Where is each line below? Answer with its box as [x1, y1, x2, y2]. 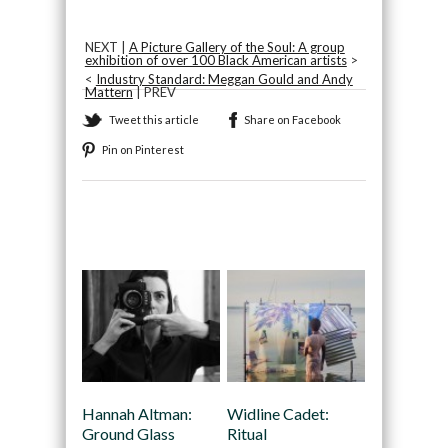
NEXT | [84, 38, 129, 55]
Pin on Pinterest [101, 142, 184, 156]
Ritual [226, 423, 267, 443]
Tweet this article [108, 112, 199, 126]
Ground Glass [81, 423, 175, 443]
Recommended [89, 221, 193, 241]
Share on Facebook [243, 112, 341, 126]
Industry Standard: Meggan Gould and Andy [95, 70, 353, 87]
